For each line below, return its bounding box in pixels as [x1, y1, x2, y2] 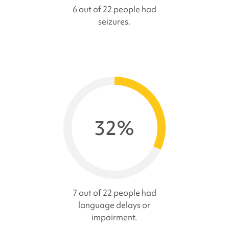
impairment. [91, 212, 138, 223]
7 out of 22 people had [72, 187, 156, 199]
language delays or [78, 199, 151, 211]
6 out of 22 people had [72, 4, 156, 15]
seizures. [98, 16, 131, 28]
